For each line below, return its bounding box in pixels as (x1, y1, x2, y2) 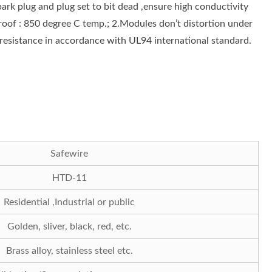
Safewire (50, 148, 88, 158)
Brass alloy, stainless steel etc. (5, 245, 133, 256)
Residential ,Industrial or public (4, 197, 135, 207)
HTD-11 (52, 172, 87, 183)
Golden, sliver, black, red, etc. (7, 221, 132, 231)
